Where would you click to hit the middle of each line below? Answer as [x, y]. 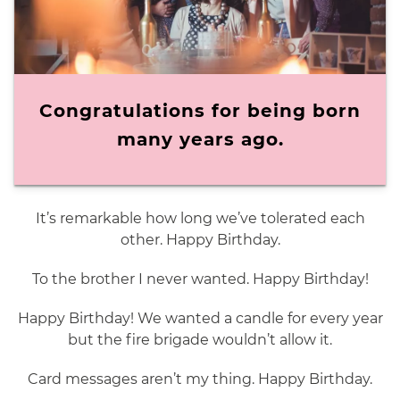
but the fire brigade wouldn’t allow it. [200, 340]
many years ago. [200, 140]
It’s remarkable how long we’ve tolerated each [200, 219]
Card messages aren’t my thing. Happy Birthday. [200, 379]
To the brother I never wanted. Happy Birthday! [200, 279]
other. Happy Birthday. [200, 240]
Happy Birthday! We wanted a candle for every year [200, 319]
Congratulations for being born [200, 111]
